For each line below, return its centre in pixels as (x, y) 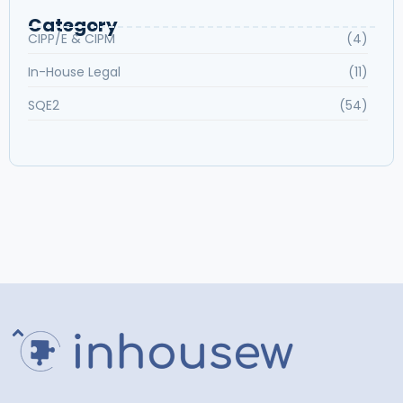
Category (73, 26)
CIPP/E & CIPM (72, 39)
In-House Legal (74, 72)
